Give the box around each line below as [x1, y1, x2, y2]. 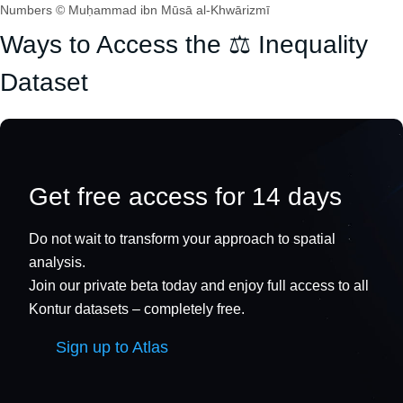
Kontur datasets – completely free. [29, 300, 245, 317]
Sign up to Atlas [56, 337, 168, 356]
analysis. [29, 254, 85, 270]
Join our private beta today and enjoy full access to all [29, 277, 369, 293]
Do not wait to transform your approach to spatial [29, 230, 336, 246]
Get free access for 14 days [29, 182, 342, 210]
